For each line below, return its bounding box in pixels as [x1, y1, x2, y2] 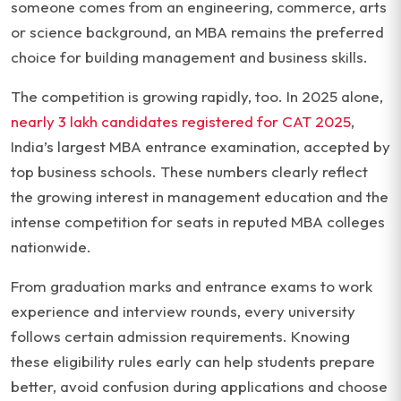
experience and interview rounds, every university [11, 302, 355, 320]
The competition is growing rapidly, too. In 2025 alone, [11, 87, 383, 106]
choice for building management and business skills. [11, 47, 368, 66]
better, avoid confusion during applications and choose [11, 377, 388, 396]
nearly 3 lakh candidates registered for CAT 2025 [11, 112, 351, 131]
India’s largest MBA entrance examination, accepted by [11, 137, 390, 156]
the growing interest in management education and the [11, 187, 388, 206]
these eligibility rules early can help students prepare [11, 352, 375, 371]
